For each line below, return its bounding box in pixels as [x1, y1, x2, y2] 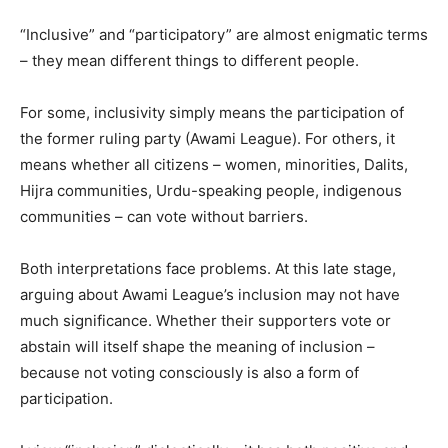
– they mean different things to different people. [20, 50, 359, 70]
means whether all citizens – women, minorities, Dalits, [20, 154, 408, 174]
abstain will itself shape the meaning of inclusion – [20, 336, 375, 356]
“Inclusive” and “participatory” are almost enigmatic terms [20, 24, 428, 44]
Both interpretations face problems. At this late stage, [20, 258, 396, 278]
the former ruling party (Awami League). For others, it [20, 128, 395, 148]
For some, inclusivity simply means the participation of [20, 102, 404, 122]
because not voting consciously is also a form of [20, 362, 359, 382]
